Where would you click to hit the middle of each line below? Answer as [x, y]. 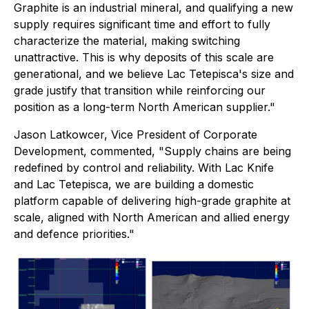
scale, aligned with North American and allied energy [152, 217]
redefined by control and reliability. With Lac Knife [144, 168]
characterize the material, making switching [127, 41]
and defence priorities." [74, 234]
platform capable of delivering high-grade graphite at [152, 201]
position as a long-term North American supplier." [144, 107]
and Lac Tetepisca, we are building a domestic [134, 184]
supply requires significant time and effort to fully [142, 24]
